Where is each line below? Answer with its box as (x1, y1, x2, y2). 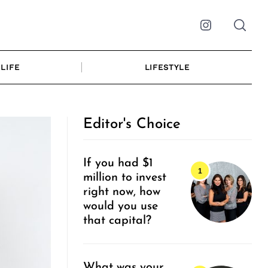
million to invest (83, 172, 166, 184)
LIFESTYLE (144, 62, 190, 72)
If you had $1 (83, 157, 153, 170)
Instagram (205, 26, 257, 39)
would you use (83, 200, 158, 213)
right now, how (83, 186, 160, 199)
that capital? (83, 215, 155, 227)
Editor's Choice (83, 117, 181, 132)
